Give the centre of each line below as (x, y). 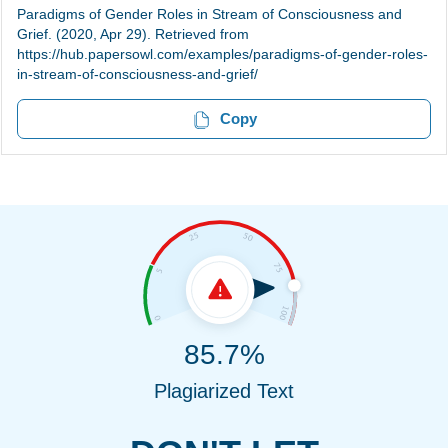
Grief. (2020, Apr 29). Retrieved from (133, 34)
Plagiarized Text (224, 391)
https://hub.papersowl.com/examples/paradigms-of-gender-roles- (222, 54)
